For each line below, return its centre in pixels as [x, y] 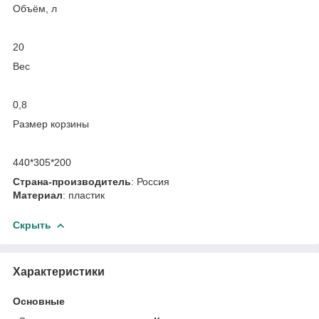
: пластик [84, 195]
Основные [39, 301]
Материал [38, 195]
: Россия [150, 181]
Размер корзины [51, 124]
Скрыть [32, 225]
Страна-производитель [72, 181]
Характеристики [59, 271]
